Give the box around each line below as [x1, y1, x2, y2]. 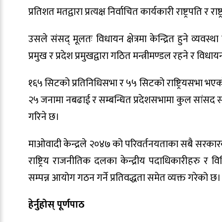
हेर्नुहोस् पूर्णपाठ [28, 196, 84, 214]
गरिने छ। [28, 108, 59, 125]
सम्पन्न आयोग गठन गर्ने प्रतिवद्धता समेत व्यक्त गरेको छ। [28, 169, 221, 186]
